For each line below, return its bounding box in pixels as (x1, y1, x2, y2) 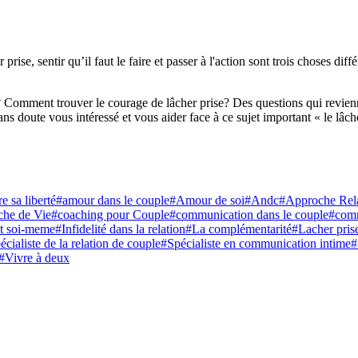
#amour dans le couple (56, 193, 169, 208)
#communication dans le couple (169, 208, 328, 222)
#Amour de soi (169, 193, 245, 208)
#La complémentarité (185, 222, 292, 237)
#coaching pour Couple (51, 208, 169, 222)
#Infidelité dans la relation (55, 222, 185, 237)
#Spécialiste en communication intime (161, 237, 351, 251)
